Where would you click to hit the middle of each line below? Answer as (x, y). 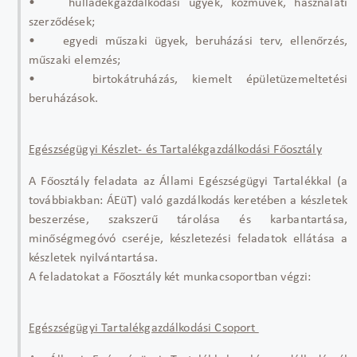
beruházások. (63, 98)
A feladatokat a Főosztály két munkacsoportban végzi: (172, 277)
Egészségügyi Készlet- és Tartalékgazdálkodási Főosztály (175, 149)
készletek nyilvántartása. (94, 258)
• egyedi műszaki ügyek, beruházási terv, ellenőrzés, (188, 41)
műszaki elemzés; (75, 60)
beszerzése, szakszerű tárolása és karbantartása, (188, 220)
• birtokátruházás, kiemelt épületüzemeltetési (188, 79)
